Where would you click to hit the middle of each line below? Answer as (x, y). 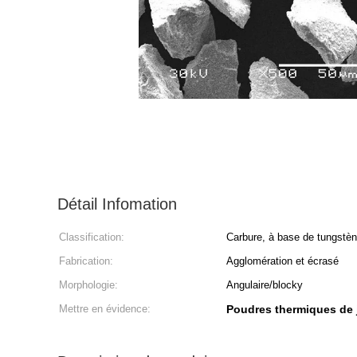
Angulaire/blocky (265, 285)
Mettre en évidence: (105, 309)
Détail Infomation (117, 204)
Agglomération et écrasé (282, 261)
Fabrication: (86, 261)
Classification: (92, 237)
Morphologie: (88, 285)
